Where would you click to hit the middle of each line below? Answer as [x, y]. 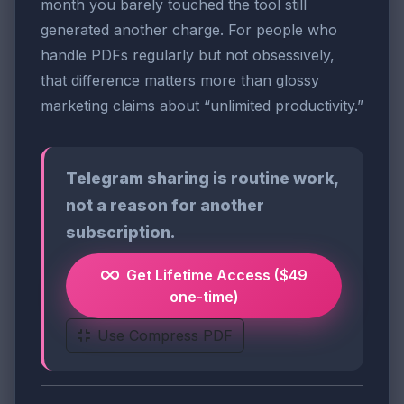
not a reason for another [165, 205]
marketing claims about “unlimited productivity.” [202, 105]
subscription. [121, 232]
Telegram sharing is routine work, [202, 178]
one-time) [204, 296]
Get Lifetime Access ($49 [216, 275]
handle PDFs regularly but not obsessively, [188, 55]
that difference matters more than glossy [180, 80]
